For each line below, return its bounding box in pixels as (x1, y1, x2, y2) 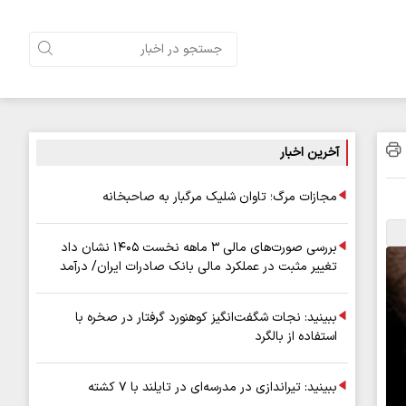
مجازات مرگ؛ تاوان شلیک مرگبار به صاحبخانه (102, 188, 337, 207)
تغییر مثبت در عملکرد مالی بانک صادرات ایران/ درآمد (60, 257, 337, 276)
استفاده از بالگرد (255, 327, 337, 346)
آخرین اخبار (280, 143, 339, 162)
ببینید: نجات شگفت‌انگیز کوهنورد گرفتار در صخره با (75, 308, 337, 327)
